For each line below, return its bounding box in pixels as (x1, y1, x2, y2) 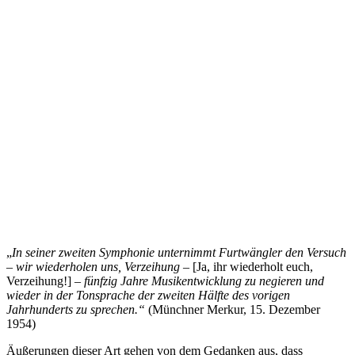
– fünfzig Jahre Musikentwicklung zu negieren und (71, 273, 324, 288)
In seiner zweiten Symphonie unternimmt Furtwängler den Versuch (12, 245, 346, 259)
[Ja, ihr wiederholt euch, (193, 259, 313, 273)
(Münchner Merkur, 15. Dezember (148, 302, 320, 316)
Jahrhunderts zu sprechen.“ (6, 302, 148, 316)
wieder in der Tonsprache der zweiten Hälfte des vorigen (6, 288, 290, 302)
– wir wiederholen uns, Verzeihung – (6, 259, 193, 273)
